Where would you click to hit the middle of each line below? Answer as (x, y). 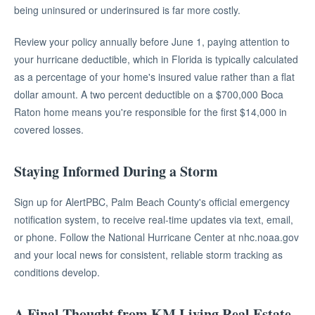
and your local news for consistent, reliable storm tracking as (148, 255)
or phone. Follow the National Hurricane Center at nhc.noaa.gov (156, 237)
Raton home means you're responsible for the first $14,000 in (150, 112)
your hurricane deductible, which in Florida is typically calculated (156, 59)
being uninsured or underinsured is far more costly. (127, 10)
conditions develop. (57, 272)
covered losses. (49, 129)
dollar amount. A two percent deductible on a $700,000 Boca (149, 94)
